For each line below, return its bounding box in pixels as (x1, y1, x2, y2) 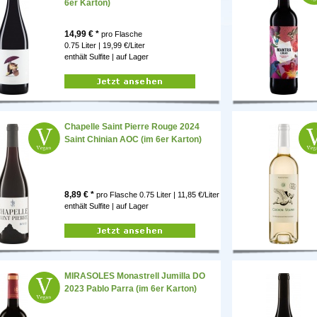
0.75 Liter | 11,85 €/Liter (139, 190, 219, 200)
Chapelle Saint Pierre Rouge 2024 (64, 122, 200, 132)
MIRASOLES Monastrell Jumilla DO (64, 271, 205, 282)
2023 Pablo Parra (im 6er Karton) (64, 284, 197, 294)
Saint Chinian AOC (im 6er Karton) (64, 134, 202, 145)
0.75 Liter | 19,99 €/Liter (64, 41, 145, 50)
